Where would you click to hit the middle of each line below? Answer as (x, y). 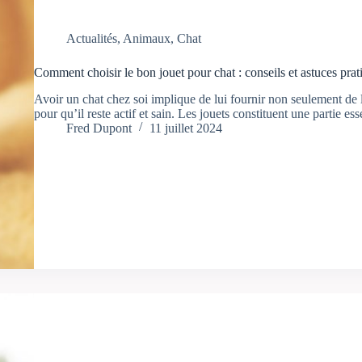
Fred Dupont (99, 128)
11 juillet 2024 (185, 128)
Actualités (91, 39)
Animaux (146, 39)
